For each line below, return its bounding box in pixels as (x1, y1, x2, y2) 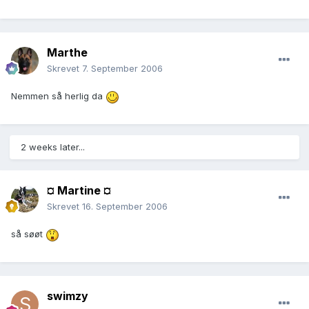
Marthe (47, 46, 88, 60)
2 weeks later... (21, 141, 85, 153)
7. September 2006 (82, 63, 163, 74)
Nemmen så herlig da (11, 90, 106, 102)
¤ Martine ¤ (47, 183, 111, 198)
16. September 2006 (82, 201, 168, 212)
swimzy (47, 289, 88, 303)
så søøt (11, 228, 46, 240)
